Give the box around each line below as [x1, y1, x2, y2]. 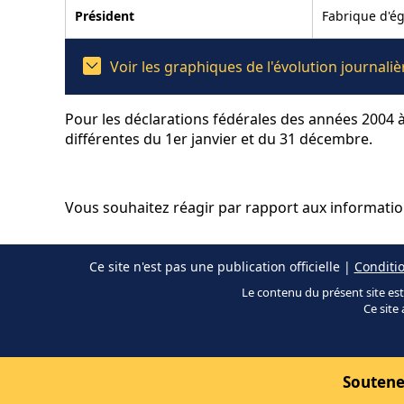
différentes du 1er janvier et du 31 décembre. [65, 128, 372, 149]
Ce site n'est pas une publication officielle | [88, 257, 354, 275]
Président [75, 6, 134, 24]
